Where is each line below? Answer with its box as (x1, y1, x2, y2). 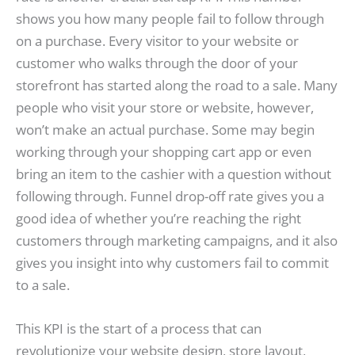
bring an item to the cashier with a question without (16, 164, 331, 183)
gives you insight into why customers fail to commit (16, 253, 329, 272)
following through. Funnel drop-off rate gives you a (16, 186, 324, 205)
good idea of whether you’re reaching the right (16, 208, 301, 227)
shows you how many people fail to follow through (16, 9, 324, 28)
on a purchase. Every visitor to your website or (16, 31, 299, 50)
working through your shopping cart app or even (16, 142, 311, 161)
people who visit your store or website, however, (16, 97, 314, 116)
